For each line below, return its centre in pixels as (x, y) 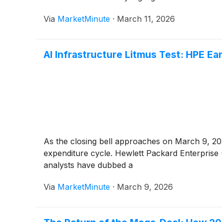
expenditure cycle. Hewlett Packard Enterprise (132, 153)
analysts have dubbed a (88, 165)
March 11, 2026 (146, 19)
